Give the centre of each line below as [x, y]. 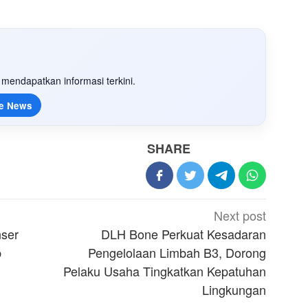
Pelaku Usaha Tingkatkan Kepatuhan [165, 271]
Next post [240, 216]
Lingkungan [234, 290]
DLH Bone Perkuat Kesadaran [184, 234]
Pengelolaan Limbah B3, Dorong [177, 253]
